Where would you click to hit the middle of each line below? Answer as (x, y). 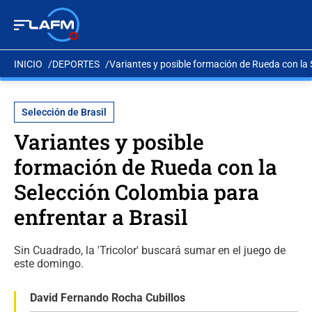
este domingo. (49, 264)
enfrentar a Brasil (101, 217)
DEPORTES (76, 64)
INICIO (28, 64)
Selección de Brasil (64, 112)
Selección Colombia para (136, 192)
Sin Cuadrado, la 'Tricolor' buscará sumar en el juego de (150, 250)
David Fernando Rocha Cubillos (108, 298)
